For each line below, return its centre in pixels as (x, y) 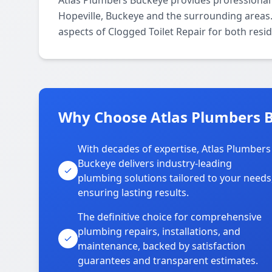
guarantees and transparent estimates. (168, 260)
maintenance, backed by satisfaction (161, 246)
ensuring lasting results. (133, 192)
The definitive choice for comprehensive (170, 217)
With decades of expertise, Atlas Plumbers (174, 149)
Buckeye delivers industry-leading (155, 163)
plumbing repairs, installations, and (159, 231)
